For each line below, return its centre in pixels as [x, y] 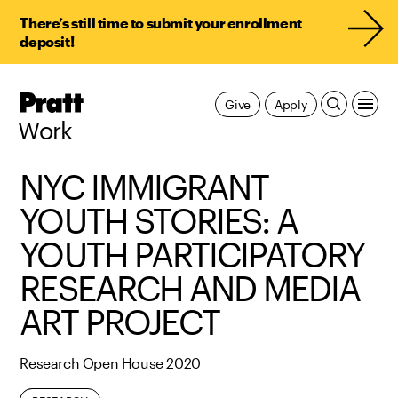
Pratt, [101, 100]
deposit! [47, 41]
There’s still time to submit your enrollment [161, 23]
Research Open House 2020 [110, 363]
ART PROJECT [120, 322]
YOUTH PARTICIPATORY [192, 255]
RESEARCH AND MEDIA [190, 288]
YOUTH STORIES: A [159, 221]
